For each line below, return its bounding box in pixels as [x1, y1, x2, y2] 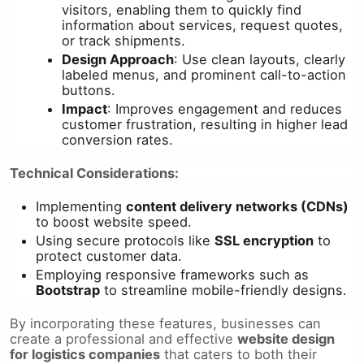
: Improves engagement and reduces [107, 100, 342, 117]
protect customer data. [36, 247, 182, 264]
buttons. [62, 81, 115, 98]
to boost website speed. [36, 213, 192, 230]
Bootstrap [36, 281, 100, 298]
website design [237, 330, 335, 347]
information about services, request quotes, [62, 16, 343, 33]
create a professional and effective [10, 330, 237, 347]
